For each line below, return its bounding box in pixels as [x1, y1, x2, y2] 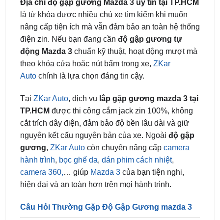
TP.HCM [20, 81, 52, 89]
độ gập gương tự [117, 9, 182, 18]
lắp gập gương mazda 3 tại [99, 68, 198, 77]
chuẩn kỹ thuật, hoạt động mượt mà [74, 22, 197, 30]
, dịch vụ [68, 68, 99, 77]
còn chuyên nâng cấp [84, 117, 164, 126]
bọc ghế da [58, 130, 98, 138]
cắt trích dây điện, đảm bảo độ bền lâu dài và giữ [20, 93, 189, 102]
